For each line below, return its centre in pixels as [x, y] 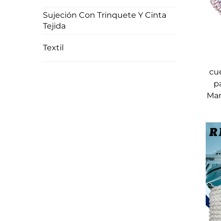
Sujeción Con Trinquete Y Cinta [105, 15]
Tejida [54, 26]
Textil [53, 48]
